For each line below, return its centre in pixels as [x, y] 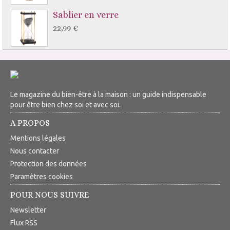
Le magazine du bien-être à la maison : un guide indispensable [108, 94]
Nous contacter [35, 151]
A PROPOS [30, 123]
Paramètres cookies [42, 176]
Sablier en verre [86, 15]
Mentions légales [38, 138]
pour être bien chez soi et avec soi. [65, 104]
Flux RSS [24, 223]
